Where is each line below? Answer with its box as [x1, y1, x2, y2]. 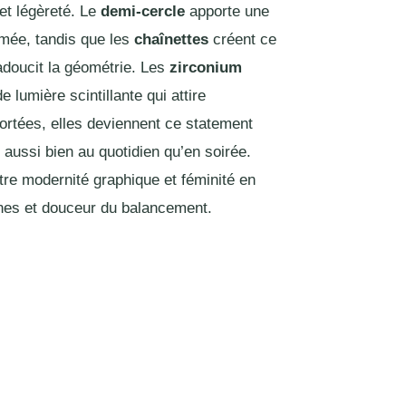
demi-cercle [100, 2, 185, 20]
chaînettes [133, 30, 208, 48]
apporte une [184, 2, 269, 20]
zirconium [169, 58, 242, 76]
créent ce [208, 30, 276, 48]
